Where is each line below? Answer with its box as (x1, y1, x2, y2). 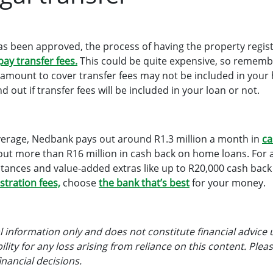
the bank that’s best (99, 176, 190, 190)
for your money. (190, 176, 266, 190)
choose (60, 176, 99, 190)
